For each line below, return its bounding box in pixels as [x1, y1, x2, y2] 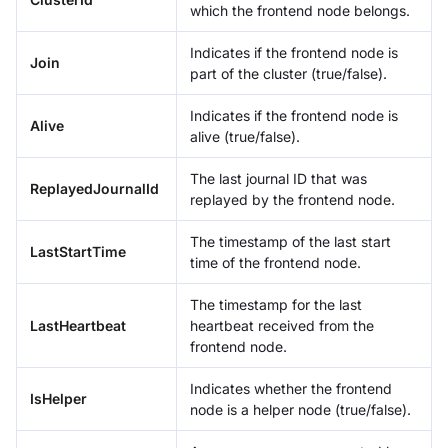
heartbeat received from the [190, 316, 374, 334]
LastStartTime [30, 242, 126, 260]
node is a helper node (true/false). [190, 400, 411, 418]
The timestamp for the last [190, 295, 362, 313]
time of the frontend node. [190, 253, 361, 271]
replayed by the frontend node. [190, 190, 395, 208]
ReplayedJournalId [30, 179, 159, 197]
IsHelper [30, 389, 87, 407]
